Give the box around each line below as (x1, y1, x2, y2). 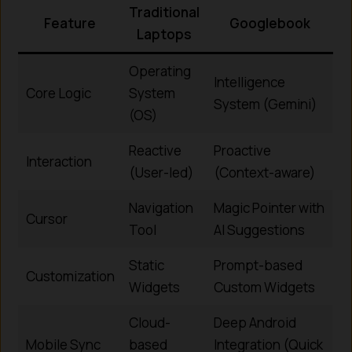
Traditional (128, 2, 200, 21)
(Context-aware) (213, 163, 315, 181)
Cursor (25, 209, 68, 228)
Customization (25, 266, 115, 285)
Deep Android (213, 313, 296, 332)
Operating (128, 61, 191, 80)
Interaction (25, 152, 92, 170)
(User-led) (128, 163, 193, 181)
